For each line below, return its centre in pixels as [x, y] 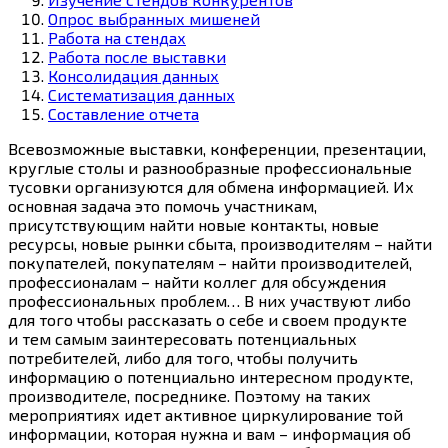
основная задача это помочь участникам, [162, 206]
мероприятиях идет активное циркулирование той [205, 415]
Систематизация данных [141, 95]
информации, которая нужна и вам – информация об [209, 434]
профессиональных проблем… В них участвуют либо [209, 301]
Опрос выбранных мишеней [154, 19]
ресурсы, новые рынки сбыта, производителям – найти [220, 244]
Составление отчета [123, 114]
